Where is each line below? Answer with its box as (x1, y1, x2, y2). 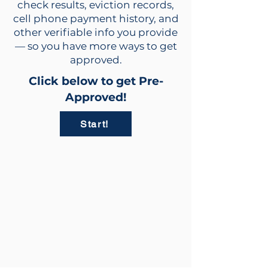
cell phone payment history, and (13, 13, 179, 25)
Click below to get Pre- (28, 74, 163, 88)
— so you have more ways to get (14, 40, 177, 52)
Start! (80, 118, 109, 130)
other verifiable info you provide (14, 26, 178, 38)
